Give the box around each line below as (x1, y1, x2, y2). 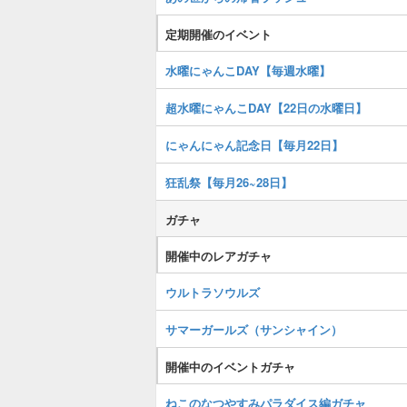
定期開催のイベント (165, 25, 272, 43)
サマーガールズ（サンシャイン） (165, 321, 342, 338)
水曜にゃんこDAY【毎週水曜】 (165, 62, 331, 79)
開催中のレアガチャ (165, 247, 272, 264)
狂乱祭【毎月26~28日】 (165, 174, 293, 191)
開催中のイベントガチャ (165, 358, 295, 375)
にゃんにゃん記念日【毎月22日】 (165, 136, 343, 154)
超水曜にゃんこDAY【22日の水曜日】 (165, 99, 367, 116)
